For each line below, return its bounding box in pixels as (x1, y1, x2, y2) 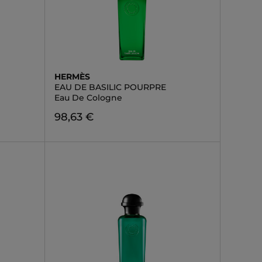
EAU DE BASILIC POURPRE (54, 82, 166, 92)
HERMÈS (54, 71, 90, 82)
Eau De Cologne (54, 92, 122, 103)
